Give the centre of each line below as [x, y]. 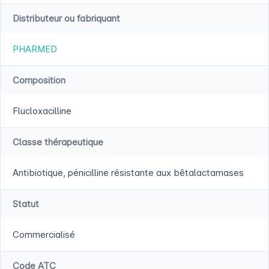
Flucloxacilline [42, 111]
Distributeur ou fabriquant [66, 19]
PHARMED [35, 49]
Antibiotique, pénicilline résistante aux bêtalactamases [128, 173]
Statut [26, 204]
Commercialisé [44, 235]
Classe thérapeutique [58, 142]
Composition [39, 80]
